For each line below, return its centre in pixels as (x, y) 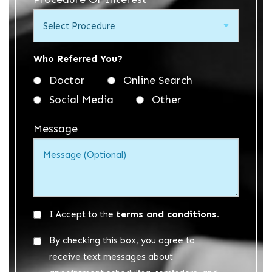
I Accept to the (83, 215)
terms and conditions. (168, 214)
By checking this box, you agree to (122, 241)
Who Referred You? (78, 59)
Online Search (158, 80)
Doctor (67, 80)
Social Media (81, 100)
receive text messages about (111, 257)
